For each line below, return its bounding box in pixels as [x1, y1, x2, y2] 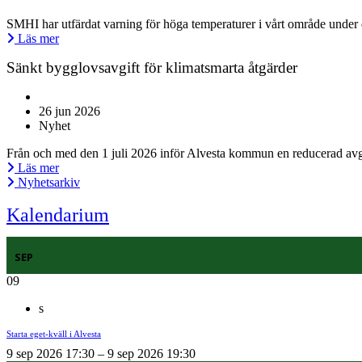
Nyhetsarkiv [18, 175, 80, 190]
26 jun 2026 [39, 104, 100, 119]
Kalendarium [6, 204, 109, 226]
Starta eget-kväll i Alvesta [6, 328, 101, 339]
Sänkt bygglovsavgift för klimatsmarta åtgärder [6, 59, 297, 77]
